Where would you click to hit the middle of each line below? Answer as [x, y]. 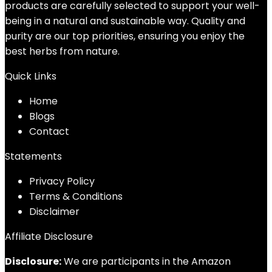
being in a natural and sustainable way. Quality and [125, 21]
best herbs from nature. [62, 51]
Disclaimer [54, 212]
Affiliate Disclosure [49, 236]
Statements [33, 156]
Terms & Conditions [76, 196]
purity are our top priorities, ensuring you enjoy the [125, 36]
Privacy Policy [62, 181]
